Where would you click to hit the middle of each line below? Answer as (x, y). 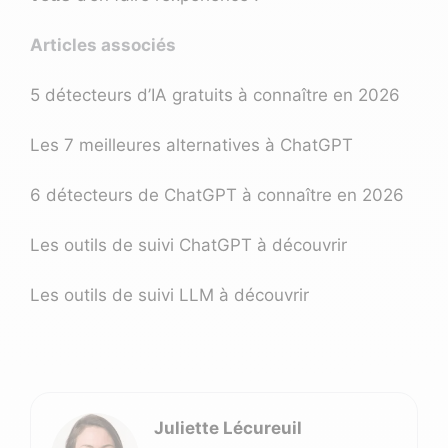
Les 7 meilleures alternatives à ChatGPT (191, 145)
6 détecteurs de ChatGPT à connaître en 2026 (217, 195)
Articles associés (103, 45)
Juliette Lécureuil (228, 428)
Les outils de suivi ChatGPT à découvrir (188, 245)
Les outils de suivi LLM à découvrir (169, 295)
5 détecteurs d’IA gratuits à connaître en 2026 (215, 95)
